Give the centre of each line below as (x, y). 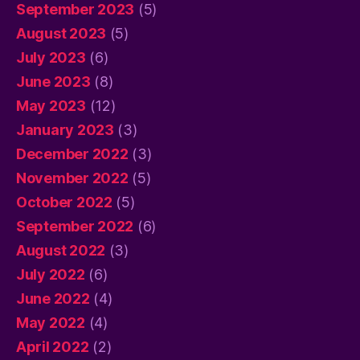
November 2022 (72, 178)
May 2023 (51, 105)
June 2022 (53, 298)
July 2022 (51, 274)
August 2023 (61, 33)
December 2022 (72, 153)
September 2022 (75, 226)
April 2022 (53, 346)
